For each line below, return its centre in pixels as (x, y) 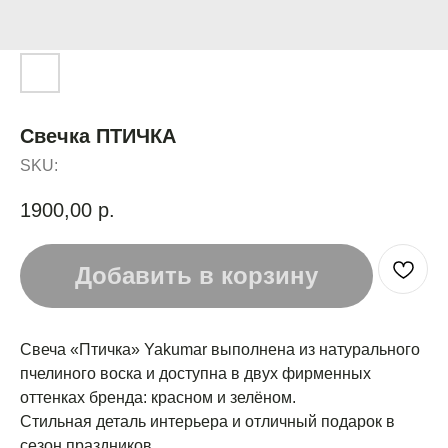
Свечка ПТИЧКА (98, 136)
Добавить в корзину (196, 276)
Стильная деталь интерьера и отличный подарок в (207, 421)
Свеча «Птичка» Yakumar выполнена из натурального (220, 349)
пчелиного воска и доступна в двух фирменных (195, 373)
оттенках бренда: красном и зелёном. (158, 397)
